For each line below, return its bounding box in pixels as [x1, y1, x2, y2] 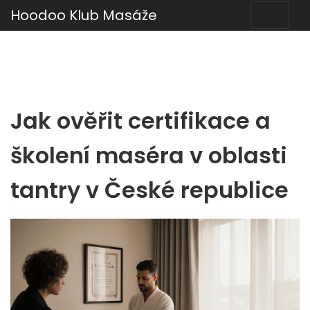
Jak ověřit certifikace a [10, 105, 271, 136]
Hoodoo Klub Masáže [10, 6, 157, 25]
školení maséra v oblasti [10, 140, 287, 171]
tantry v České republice [10, 174, 289, 206]
